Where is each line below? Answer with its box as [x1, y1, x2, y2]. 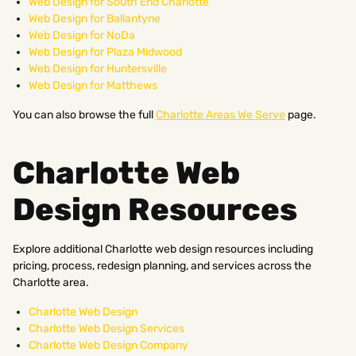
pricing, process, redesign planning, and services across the [13, 258, 311, 273]
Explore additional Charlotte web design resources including [13, 242, 313, 256]
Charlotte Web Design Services [29, 321, 184, 335]
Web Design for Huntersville [29, 61, 167, 75]
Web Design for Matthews [29, 78, 157, 92]
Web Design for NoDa [29, 28, 135, 42]
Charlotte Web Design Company [29, 338, 188, 352]
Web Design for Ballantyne [29, 11, 161, 25]
